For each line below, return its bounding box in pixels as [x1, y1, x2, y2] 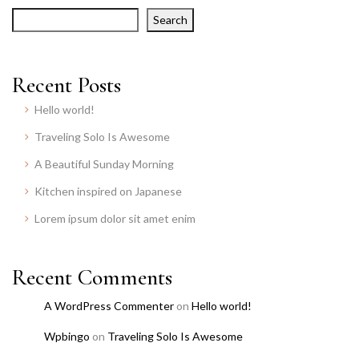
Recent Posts [12, 71, 121, 99]
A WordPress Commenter [44, 298, 174, 313]
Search [153, 12, 188, 26]
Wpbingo [44, 329, 90, 343]
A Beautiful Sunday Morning [34, 156, 174, 171]
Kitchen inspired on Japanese [34, 184, 182, 198]
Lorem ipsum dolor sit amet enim [34, 211, 196, 225]
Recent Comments [12, 263, 172, 291]
